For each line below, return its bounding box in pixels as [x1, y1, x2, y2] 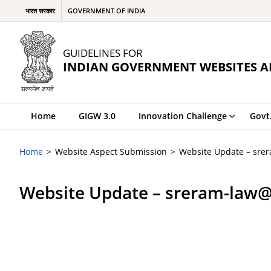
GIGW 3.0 [79, 110, 116, 122]
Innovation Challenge [139, 110, 227, 122]
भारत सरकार [25, 6, 55, 15]
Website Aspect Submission [55, 146, 167, 157]
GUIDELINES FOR [63, 45, 143, 60]
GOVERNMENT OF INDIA [68, 6, 145, 15]
